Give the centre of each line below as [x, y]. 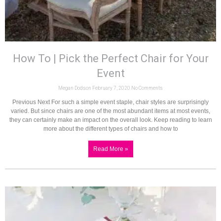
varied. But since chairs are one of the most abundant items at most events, [110, 111]
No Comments [147, 88]
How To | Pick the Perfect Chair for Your [110, 59]
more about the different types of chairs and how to [110, 129]
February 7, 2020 [112, 88]
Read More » [110, 149]
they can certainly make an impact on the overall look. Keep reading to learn [110, 120]
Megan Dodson [75, 88]
